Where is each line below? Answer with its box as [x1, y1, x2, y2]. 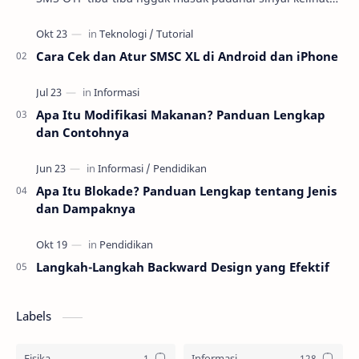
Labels [16, 308, 54, 325]
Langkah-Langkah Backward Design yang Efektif [36, 259, 329, 276]
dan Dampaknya [36, 200, 135, 217]
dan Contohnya [36, 124, 129, 141]
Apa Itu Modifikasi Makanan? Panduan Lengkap [36, 107, 325, 123]
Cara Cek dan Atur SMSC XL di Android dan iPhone [36, 48, 338, 65]
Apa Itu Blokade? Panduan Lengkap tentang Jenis [36, 183, 337, 200]
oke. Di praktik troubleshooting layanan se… [36, 7, 272, 23]
